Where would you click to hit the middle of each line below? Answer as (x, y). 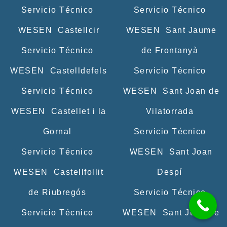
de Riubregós (57, 192)
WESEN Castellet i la (57, 111)
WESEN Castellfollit (57, 172)
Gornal (57, 131)
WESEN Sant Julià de (170, 212)
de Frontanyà (170, 50)
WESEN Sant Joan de (170, 91)
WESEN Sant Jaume (170, 30)
